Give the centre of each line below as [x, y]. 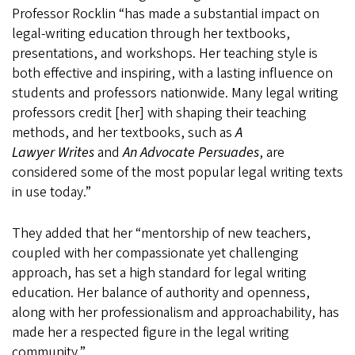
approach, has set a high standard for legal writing [159, 273]
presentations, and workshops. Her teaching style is [165, 54]
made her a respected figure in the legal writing [151, 333]
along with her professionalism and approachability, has [176, 313]
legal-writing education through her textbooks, [151, 34]
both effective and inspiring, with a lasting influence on [172, 74]
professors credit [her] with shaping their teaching [159, 113]
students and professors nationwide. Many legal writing [175, 94]
